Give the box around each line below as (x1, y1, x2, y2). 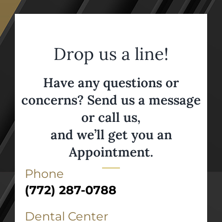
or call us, (81, 109, 141, 125)
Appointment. (69, 143, 153, 160)
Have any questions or (43, 74, 179, 91)
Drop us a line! (54, 42, 168, 64)
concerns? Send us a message (21, 91, 201, 108)
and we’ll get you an (50, 126, 172, 143)
